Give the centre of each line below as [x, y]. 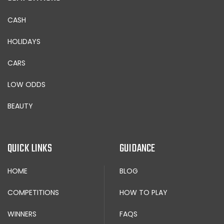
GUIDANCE [137, 148]
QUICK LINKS [30, 148]
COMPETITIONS [33, 192]
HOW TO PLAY [143, 192]
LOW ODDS [26, 84]
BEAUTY [20, 106]
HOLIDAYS [24, 41]
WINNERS [22, 214]
